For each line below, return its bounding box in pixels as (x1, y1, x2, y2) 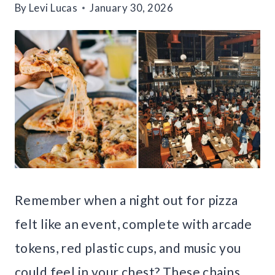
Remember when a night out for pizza (15, 192, 238, 208)
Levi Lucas (29, 1, 78, 15)
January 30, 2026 (90, 1, 173, 15)
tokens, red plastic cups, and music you (15, 240, 241, 256)
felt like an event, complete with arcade (15, 216, 252, 232)
